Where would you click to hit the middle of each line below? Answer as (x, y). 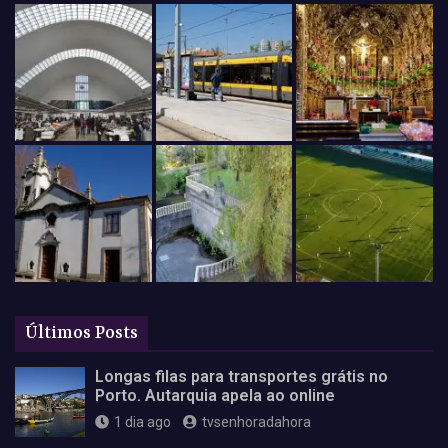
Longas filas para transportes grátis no (241, 376)
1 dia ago (142, 421)
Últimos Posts (81, 332)
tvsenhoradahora (256, 421)
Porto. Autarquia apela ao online (215, 395)
